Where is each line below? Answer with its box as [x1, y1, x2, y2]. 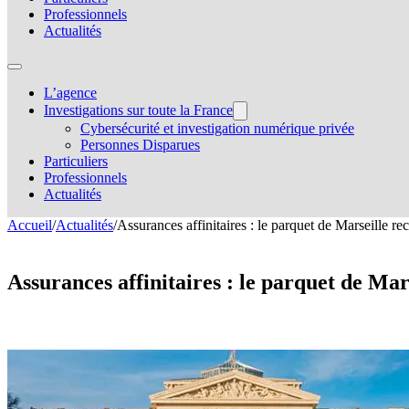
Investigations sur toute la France [44, 102, 233, 118]
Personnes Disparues [80, 137, 200, 152]
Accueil [7, 217, 52, 233]
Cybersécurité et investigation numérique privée [80, 121, 354, 136]
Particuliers [44, 153, 108, 169]
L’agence [44, 85, 97, 100]
